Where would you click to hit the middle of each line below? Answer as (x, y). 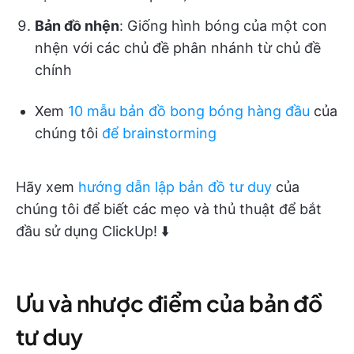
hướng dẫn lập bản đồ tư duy (175, 186)
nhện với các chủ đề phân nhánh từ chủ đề (178, 47)
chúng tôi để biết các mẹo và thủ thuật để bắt (169, 209)
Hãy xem (47, 186)
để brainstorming (159, 133)
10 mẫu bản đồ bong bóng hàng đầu (189, 111)
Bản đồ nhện (77, 25)
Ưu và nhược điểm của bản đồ (169, 303)
